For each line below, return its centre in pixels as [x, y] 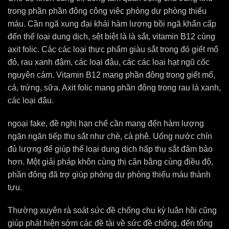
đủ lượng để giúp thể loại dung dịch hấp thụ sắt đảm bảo [110, 149]
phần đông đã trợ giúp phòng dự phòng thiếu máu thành [109, 175]
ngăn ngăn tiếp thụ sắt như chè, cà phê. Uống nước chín [110, 136]
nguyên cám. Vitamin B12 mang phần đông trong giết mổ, [111, 75]
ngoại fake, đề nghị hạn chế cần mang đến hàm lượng [106, 123]
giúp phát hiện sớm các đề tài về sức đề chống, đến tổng [110, 223]
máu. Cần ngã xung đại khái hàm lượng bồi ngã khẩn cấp [112, 24]
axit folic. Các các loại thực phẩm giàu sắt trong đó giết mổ [113, 49]
